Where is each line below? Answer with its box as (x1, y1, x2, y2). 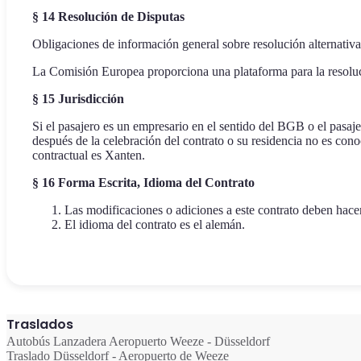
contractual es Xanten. (32, 148, 145, 163)
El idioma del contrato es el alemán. (64, 218, 245, 232)
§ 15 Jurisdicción (32, 92, 124, 106)
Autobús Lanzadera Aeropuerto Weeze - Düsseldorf (6, 334, 270, 349)
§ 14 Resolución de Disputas (32, 10, 185, 24)
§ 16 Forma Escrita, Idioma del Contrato (32, 176, 255, 190)
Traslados (6, 315, 73, 334)
